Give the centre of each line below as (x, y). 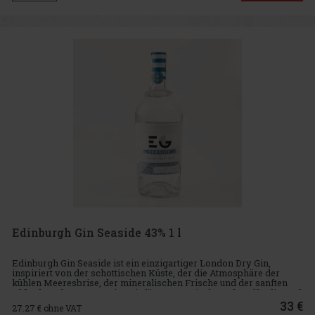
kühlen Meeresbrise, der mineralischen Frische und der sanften (150, 283)
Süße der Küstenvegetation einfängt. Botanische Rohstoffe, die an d (157, 293)
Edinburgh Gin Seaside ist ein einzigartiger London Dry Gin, (141, 263)
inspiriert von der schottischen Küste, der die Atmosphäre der (146, 273)
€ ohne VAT (59, 308)
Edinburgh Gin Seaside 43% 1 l (97, 233)
